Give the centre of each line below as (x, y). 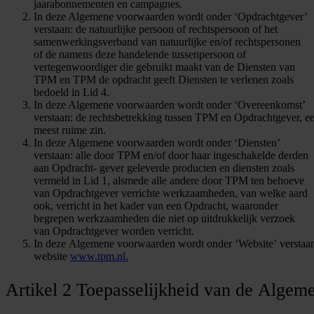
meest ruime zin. (70, 130)
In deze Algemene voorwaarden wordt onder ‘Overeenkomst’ (169, 105)
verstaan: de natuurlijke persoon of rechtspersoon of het (156, 29)
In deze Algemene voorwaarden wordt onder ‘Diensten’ (157, 143)
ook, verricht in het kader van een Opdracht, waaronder (156, 206)
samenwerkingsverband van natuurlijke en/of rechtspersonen (167, 42)
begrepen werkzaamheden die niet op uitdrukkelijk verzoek (164, 219)
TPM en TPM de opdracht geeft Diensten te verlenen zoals (164, 80)
